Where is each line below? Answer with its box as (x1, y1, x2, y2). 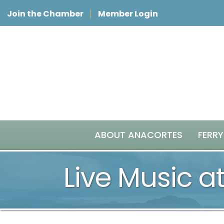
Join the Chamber (7, 8, 83, 19)
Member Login (98, 8, 158, 19)
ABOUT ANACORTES (94, 128, 182, 141)
